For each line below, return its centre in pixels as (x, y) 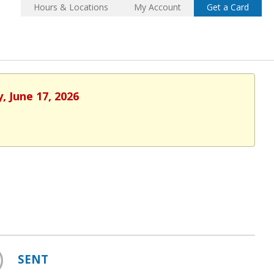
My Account (157, 7)
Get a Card (228, 7)
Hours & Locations (71, 7)
